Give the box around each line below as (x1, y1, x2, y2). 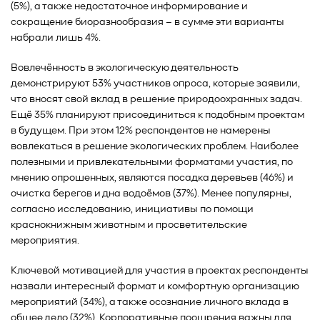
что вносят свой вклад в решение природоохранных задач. (11, 94, 302, 105)
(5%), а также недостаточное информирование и (11, 1, 248, 12)
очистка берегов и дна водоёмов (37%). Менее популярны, (11, 189, 291, 199)
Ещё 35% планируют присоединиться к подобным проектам (11, 110, 304, 121)
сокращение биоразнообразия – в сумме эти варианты (11, 17, 284, 28)
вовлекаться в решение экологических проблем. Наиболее (11, 141, 299, 152)
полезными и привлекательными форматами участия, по (11, 157, 293, 168)
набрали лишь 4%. (11, 33, 101, 44)
